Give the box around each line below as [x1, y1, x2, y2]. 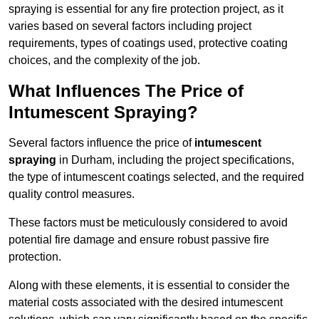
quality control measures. [9, 188, 135, 201]
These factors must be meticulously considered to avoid [9, 216, 288, 229]
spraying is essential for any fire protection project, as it [9, 3, 283, 16]
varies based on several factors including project [9, 20, 251, 33]
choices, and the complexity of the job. [9, 54, 200, 67]
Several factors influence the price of [9, 137, 194, 150]
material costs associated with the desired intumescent [9, 296, 283, 309]
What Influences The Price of [9, 81, 244, 101]
